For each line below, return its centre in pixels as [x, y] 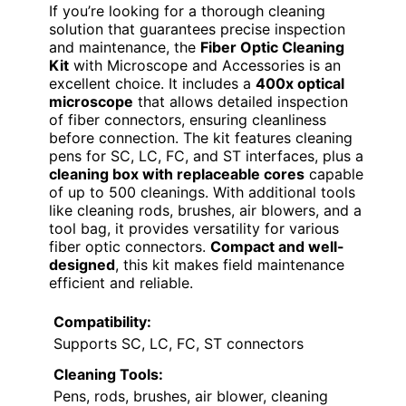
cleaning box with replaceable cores [177, 174]
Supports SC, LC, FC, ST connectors [179, 344]
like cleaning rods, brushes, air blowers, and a [205, 211]
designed [82, 265]
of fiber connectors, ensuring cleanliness [188, 120]
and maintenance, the [125, 48]
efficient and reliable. [121, 283]
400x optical [300, 84]
